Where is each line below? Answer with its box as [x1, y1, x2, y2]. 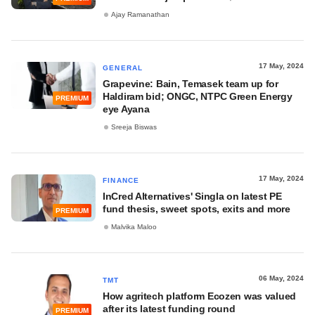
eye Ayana [103, 103, 150, 115]
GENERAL [103, 64, 143, 72]
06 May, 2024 [259, 274, 304, 282]
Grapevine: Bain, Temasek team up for [103, 78, 278, 89]
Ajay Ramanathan [111, 11, 169, 19]
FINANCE [103, 176, 140, 184]
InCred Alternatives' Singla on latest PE [103, 191, 282, 202]
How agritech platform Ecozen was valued [103, 290, 297, 302]
